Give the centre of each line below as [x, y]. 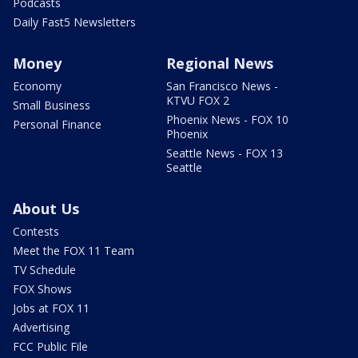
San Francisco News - [222, 86]
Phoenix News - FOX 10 [227, 119]
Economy [37, 86]
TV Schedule [44, 269]
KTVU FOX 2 [198, 100]
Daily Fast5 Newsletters [74, 22]
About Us [46, 208]
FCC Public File [50, 346]
